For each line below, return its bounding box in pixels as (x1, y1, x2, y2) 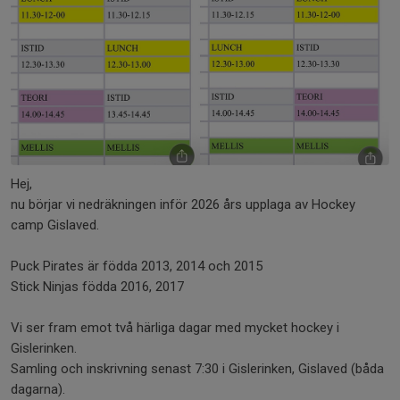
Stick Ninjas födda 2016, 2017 (11, 279, 184, 295)
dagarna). (11, 381, 69, 397)
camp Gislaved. (11, 217, 99, 233)
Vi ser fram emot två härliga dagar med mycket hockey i (11, 320, 339, 336)
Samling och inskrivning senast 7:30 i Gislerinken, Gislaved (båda (11, 361, 384, 377)
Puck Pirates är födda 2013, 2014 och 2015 (11, 258, 262, 274)
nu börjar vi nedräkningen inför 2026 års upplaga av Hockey (11, 196, 355, 212)
